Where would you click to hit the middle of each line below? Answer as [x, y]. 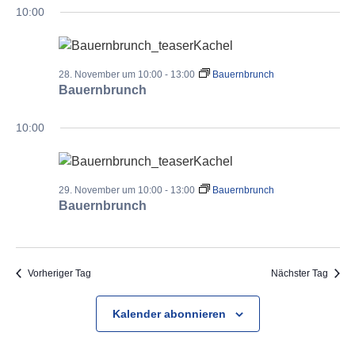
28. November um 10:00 [110, 74]
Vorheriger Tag [59, 273]
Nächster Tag [299, 273]
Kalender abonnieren [169, 314]
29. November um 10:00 [110, 190]
